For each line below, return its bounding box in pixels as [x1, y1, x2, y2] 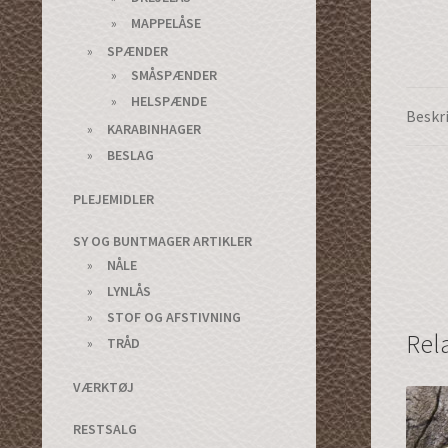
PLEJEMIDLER [73, 189, 155, 208]
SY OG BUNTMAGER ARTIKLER [73, 231, 253, 250]
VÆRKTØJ [73, 377, 135, 396]
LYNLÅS [106, 281, 151, 300]
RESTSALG [73, 419, 138, 438]
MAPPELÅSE [131, 13, 202, 32]
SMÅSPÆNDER [131, 65, 218, 84]
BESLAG [106, 145, 154, 164]
